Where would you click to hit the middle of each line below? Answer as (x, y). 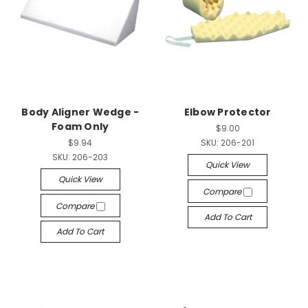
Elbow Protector (228, 112)
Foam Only (80, 126)
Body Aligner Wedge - (80, 112)
